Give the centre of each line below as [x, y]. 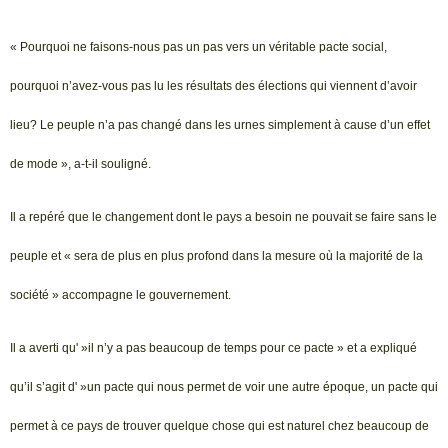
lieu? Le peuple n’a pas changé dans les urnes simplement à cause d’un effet [220, 124]
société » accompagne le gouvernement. [120, 295]
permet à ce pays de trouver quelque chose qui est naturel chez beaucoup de [219, 426]
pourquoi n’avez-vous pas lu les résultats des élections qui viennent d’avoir [213, 85]
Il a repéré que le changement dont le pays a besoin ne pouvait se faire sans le [223, 217]
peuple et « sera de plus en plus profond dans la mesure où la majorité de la [216, 256]
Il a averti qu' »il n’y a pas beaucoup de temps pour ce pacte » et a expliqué [213, 348]
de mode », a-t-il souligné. [80, 163]
